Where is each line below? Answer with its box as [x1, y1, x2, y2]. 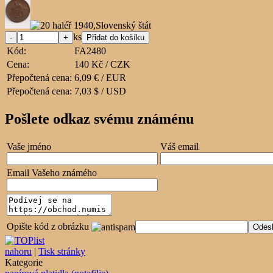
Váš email [160, 141, 199, 152]
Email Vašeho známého [7, 167, 97, 178]
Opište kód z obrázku [7, 221, 89, 232]
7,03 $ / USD [74, 85, 126, 96]
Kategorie [5, 257, 43, 268]
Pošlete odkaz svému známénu [5, 110, 194, 127]
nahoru [5, 246, 32, 257]
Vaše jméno [7, 141, 51, 152]
